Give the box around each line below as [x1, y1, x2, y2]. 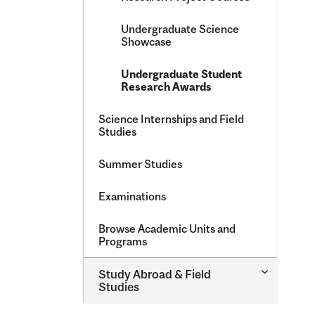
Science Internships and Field [98, 112, 244, 125]
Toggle [260, 264, 295, 278]
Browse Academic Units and [98, 222, 236, 235]
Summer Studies [98, 157, 182, 170]
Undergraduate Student [121, 67, 242, 80]
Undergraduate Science [121, 22, 239, 35]
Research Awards [121, 80, 212, 93]
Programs [98, 235, 147, 247]
